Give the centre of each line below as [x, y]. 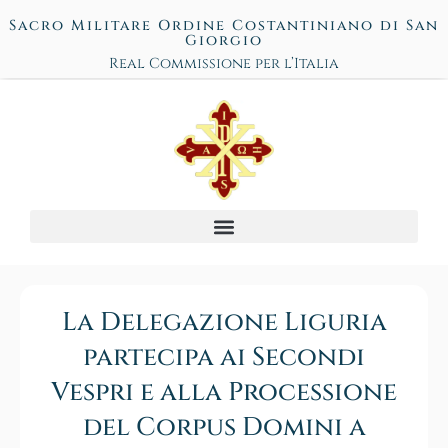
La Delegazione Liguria [224, 323]
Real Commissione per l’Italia [224, 63]
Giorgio [224, 40]
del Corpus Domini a [224, 428]
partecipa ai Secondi [224, 358]
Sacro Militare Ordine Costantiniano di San [224, 25]
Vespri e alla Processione [224, 393]
